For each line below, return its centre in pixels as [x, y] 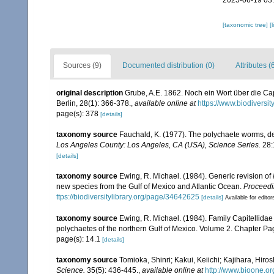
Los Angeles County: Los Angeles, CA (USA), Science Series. [158, 145]
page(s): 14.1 [79, 239]
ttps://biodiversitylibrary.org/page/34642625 [128, 197]
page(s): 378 [78, 114]
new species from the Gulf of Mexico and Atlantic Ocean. [150, 187]
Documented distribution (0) [168, 65]
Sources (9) [82, 65]
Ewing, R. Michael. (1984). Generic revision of [196, 176]
